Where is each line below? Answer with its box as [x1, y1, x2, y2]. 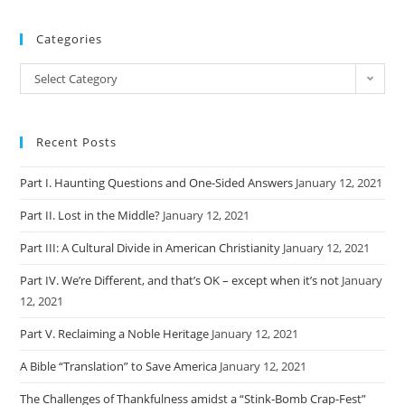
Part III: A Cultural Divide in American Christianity [20, 240, 281, 257]
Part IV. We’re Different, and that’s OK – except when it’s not [20, 272, 340, 289]
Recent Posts [36, 134, 118, 151]
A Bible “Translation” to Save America [20, 358, 218, 375]
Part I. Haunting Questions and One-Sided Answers [20, 174, 294, 192]
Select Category [34, 71, 118, 88]
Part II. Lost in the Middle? [20, 207, 161, 224]
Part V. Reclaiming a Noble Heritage [20, 325, 210, 343]
